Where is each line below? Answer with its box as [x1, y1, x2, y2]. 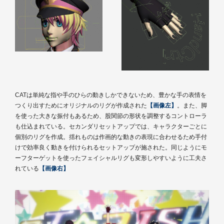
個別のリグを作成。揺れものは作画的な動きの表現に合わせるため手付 [15, 133, 207, 140]
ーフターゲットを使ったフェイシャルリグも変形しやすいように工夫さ [15, 154, 207, 161]
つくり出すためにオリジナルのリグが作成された [15, 101, 147, 109]
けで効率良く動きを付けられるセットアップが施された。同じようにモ [15, 143, 207, 151]
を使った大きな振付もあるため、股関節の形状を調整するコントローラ [15, 112, 207, 119]
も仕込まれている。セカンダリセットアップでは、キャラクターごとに [15, 122, 207, 130]
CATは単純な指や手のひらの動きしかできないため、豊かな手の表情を [15, 91, 206, 98]
